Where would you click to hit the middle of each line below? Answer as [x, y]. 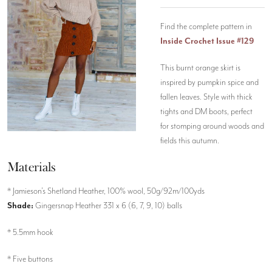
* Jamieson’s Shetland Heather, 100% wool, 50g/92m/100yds [106, 191]
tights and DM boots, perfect [206, 112]
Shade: [21, 206]
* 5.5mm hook [30, 232]
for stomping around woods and [212, 126]
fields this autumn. [191, 141]
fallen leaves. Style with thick [206, 97]
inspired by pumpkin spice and [209, 83]
